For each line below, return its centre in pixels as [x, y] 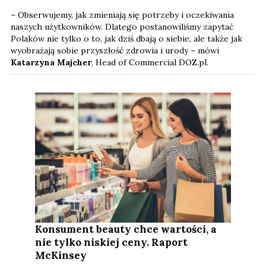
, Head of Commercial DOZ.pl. [150, 62]
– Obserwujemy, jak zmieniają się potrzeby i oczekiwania [122, 15]
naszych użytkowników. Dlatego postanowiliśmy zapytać [122, 26]
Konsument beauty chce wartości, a [126, 229]
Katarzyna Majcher [51, 62]
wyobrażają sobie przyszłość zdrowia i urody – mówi [115, 50]
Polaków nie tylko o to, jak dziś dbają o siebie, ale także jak [126, 38]
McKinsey [61, 256]
